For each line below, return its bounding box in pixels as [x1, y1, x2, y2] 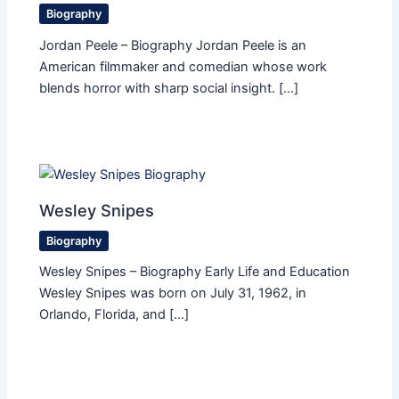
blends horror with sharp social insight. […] [39, 79, 299, 96]
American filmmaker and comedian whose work [39, 58, 328, 75]
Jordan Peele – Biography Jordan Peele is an [39, 37, 307, 53]
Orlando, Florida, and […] [39, 306, 190, 323]
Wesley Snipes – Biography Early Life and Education [39, 264, 351, 281]
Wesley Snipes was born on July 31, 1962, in [39, 285, 307, 302]
